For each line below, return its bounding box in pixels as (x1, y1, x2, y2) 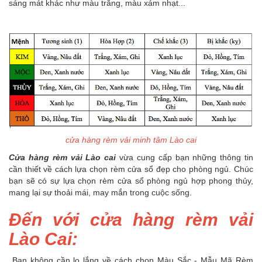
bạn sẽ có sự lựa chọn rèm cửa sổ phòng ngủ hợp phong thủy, (9, 175, 253, 185)
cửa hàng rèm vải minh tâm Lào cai (65, 135, 196, 144)
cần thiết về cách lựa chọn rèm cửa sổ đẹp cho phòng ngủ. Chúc (9, 164, 253, 174)
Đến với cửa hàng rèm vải (9, 209, 253, 229)
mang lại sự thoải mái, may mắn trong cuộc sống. (9, 187, 192, 197)
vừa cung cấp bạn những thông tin (119, 152, 254, 162)
